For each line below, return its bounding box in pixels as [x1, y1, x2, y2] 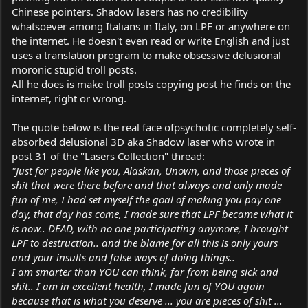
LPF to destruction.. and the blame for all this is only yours [12, 235, 278, 250]
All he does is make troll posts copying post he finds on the [12, 76, 291, 91]
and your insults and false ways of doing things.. [12, 250, 235, 264]
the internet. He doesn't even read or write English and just [12, 33, 289, 47]
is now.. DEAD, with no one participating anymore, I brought [12, 221, 288, 235]
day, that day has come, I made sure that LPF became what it [12, 206, 293, 221]
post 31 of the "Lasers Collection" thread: [12, 148, 205, 163]
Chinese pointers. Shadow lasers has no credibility [12, 4, 248, 19]
